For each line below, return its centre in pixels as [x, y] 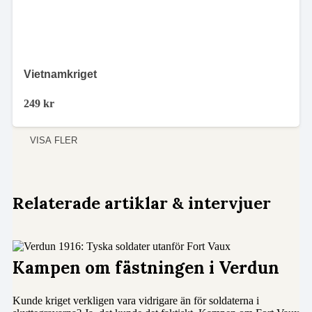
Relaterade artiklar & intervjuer [142, 202]
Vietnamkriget [60, 74]
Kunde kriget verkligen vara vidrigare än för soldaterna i [136, 300]
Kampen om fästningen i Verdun [146, 267]
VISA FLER [54, 140]
